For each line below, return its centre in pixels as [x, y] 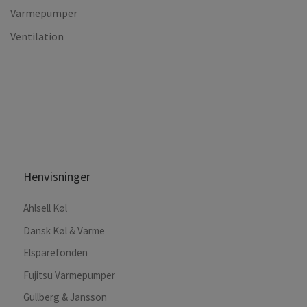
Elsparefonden [56, 253]
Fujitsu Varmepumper [70, 275]
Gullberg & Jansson [65, 297]
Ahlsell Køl [46, 208]
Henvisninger [57, 177]
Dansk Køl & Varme [64, 230]
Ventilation [37, 36]
